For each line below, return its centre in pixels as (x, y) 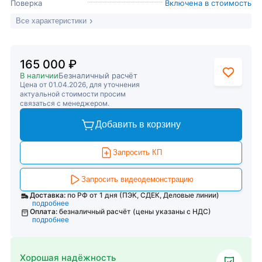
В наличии (39, 75)
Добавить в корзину (138, 124)
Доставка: (47, 195)
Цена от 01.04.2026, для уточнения (80, 85)
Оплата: (44, 211)
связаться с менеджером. (65, 103)
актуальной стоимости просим (73, 94)
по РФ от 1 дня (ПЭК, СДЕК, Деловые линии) (143, 195)
